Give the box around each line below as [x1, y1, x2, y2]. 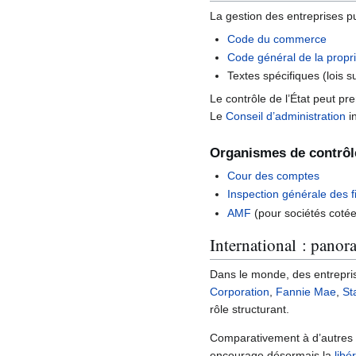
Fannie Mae [276, 285, 336, 299]
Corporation [210, 285, 269, 299]
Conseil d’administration [226, 110, 346, 123]
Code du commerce [227, 32, 327, 45]
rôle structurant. [210, 303, 289, 316]
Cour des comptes [227, 168, 320, 182]
